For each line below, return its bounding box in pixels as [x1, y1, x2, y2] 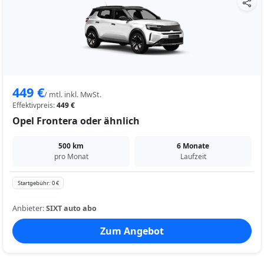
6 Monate [177, 141, 209, 151]
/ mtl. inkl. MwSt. [44, 90, 101, 100]
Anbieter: [12, 203, 46, 213]
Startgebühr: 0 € [17, 179, 59, 187]
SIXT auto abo [46, 203, 97, 213]
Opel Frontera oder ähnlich [12, 114, 140, 128]
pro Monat [54, 151, 88, 162]
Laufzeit [180, 151, 206, 162]
